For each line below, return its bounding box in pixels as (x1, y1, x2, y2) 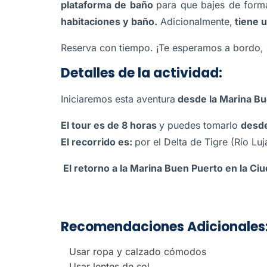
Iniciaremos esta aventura (61, 93, 175, 105)
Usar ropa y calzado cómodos (69, 246, 206, 257)
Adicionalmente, (157, 15, 232, 27)
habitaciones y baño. (61, 15, 157, 27)
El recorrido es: (61, 136, 135, 148)
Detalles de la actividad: (61, 64, 222, 82)
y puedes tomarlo (159, 119, 241, 131)
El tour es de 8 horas (61, 119, 159, 131)
